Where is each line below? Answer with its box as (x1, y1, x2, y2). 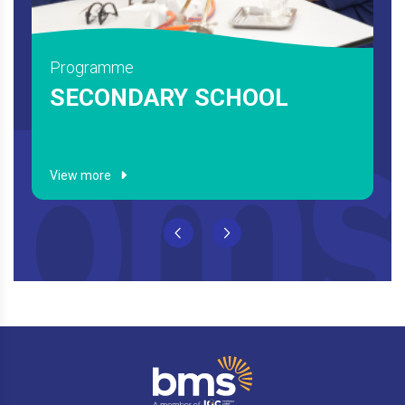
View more (54, 168, 117, 184)
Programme (54, 58, 139, 78)
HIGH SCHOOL (54, 83, 213, 113)
